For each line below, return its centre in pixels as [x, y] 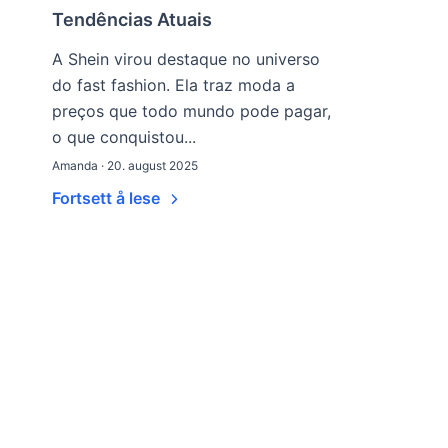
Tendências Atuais [132, 19]
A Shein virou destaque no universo [186, 59]
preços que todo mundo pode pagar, [191, 111]
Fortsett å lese [108, 198]
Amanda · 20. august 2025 [125, 165]
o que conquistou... [124, 137]
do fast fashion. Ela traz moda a [173, 85]
